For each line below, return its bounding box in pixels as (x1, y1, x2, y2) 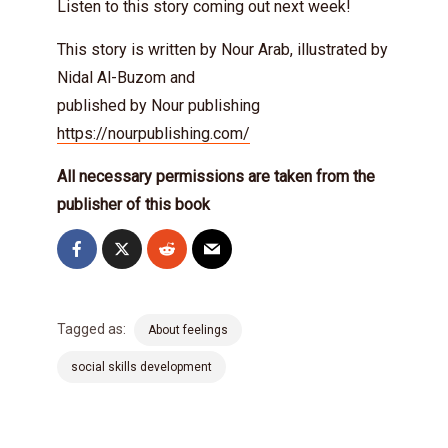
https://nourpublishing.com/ (57, 124, 250, 143)
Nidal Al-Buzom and (57, 68, 195, 87)
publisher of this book (57, 195, 210, 214)
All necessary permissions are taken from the (57, 167, 375, 186)
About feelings (148, 323, 228, 337)
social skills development (71, 360, 212, 374)
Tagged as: (57, 321, 126, 337)
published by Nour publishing (57, 96, 260, 115)
